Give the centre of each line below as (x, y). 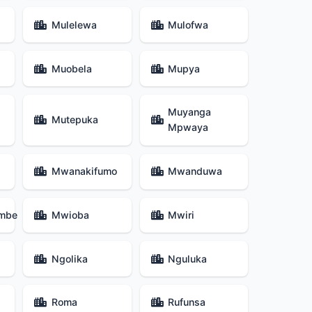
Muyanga (189, 112)
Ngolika (69, 258)
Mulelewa (74, 24)
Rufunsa (186, 302)
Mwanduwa (195, 171)
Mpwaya (188, 127)
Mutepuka (75, 120)
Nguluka (187, 258)
